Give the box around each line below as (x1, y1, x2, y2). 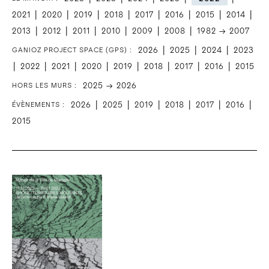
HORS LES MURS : (12, 82, 77, 89)
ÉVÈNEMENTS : (12, 101, 65, 108)
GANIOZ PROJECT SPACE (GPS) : (12, 46, 132, 53)
